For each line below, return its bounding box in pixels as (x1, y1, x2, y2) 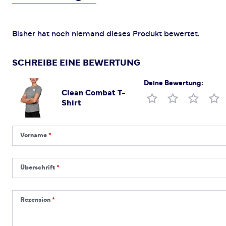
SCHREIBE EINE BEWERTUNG (12, 59, 140, 68)
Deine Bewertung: (144, 80, 204, 87)
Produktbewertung (145, 94, 215, 102)
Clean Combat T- (62, 89, 125, 97)
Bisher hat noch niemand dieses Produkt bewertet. (12, 30, 199, 38)
